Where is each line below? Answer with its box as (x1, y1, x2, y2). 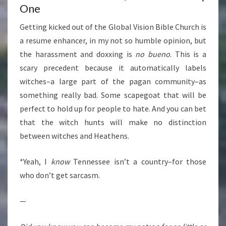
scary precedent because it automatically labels (20, 63, 206, 73)
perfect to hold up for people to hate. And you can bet (20, 103, 206, 114)
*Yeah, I (20, 156, 51, 167)
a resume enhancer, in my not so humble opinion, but (20, 35, 206, 46)
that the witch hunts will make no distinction (20, 117, 206, 128)
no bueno (135, 49, 171, 60)
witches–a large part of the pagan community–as (20, 76, 206, 87)
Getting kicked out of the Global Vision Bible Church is (20, 22, 206, 32)
